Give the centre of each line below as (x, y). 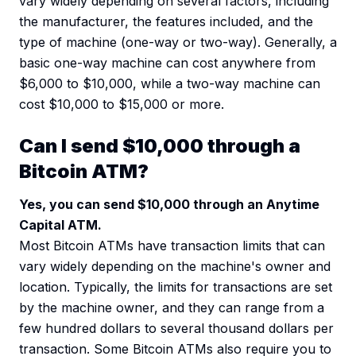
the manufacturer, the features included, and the (166, 22)
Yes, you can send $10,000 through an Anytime (169, 205)
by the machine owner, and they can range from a (172, 308)
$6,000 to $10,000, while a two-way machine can (170, 84)
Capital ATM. (60, 225)
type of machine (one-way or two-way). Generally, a (178, 43)
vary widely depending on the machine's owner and (175, 267)
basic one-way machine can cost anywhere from (167, 63)
